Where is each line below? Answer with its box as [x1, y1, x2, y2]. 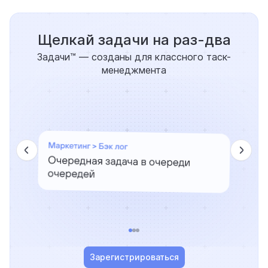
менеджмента [102, 64, 166, 77]
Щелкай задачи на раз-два [37, 31, 231, 49]
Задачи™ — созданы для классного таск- [37, 51, 231, 63]
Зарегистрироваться [89, 252, 179, 263]
